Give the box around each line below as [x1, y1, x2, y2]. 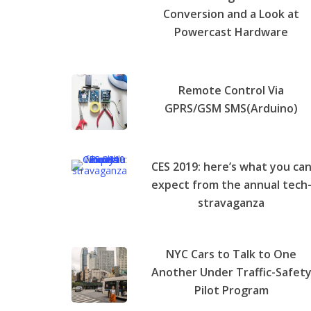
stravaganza [198, 194, 265, 210]
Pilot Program [194, 282, 269, 298]
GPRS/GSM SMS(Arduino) [165, 100, 299, 116]
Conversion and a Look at [163, 6, 300, 22]
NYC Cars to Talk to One [166, 246, 297, 262]
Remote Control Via [178, 82, 285, 98]
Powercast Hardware [174, 24, 289, 40]
